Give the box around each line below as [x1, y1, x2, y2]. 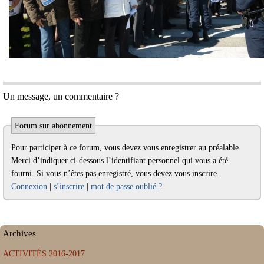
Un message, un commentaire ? [3, 91, 119, 102]
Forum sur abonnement [14, 121, 92, 131]
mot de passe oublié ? [90, 181, 162, 191]
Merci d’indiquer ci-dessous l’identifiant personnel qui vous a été [11, 155, 33, 165]
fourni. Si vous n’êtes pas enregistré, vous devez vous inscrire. [11, 168, 219, 178]
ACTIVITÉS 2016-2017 [3, 249, 85, 258]
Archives [3, 228, 36, 238]
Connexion [11, 181, 47, 191]
